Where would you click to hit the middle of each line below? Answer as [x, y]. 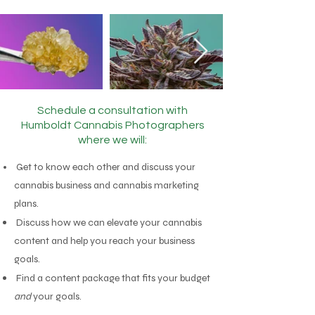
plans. [26, 204]
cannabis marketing [156, 185]
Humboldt [47, 125]
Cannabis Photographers [139, 125]
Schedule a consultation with [112, 110]
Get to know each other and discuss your [105, 167]
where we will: [112, 140]
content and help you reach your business [104, 241]
